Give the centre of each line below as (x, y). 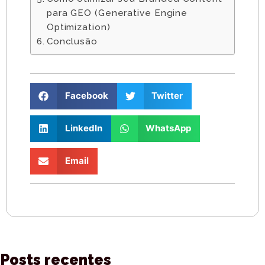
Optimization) (78, 27)
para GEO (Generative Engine (117, 13)
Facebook (86, 96)
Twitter (167, 96)
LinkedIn (83, 128)
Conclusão (72, 41)
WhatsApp (168, 128)
